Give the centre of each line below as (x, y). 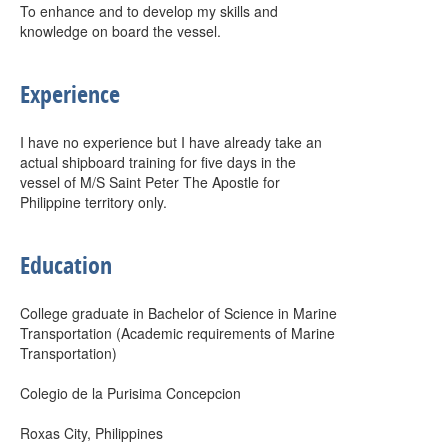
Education (66, 265)
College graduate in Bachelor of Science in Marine (178, 313)
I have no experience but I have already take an (171, 142)
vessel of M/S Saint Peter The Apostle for (150, 182)
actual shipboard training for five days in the (158, 162)
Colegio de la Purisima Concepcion (130, 393)
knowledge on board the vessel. (120, 31)
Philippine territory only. (93, 202)
